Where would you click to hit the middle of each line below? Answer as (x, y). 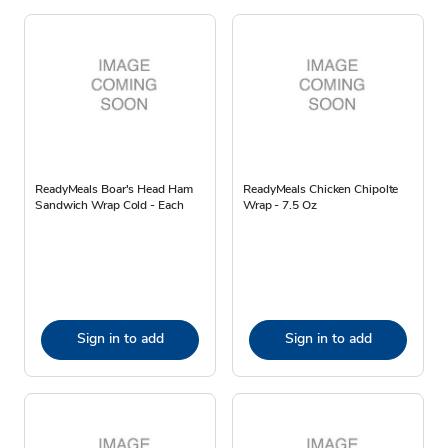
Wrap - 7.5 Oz (280, 204)
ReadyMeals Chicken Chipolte (321, 188)
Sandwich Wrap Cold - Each (109, 204)
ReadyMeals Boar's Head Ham (114, 188)
